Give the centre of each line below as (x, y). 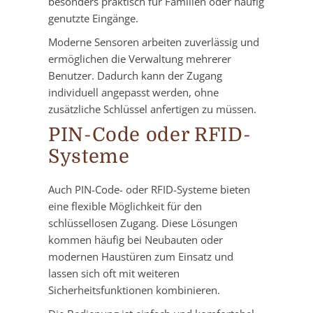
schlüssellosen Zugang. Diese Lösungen (143, 223)
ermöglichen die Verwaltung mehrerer (140, 59)
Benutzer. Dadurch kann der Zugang (135, 76)
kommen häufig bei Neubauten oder (136, 240)
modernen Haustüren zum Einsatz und (141, 257)
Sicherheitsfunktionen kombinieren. (134, 290)
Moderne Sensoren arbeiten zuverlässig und (154, 42)
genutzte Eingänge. (93, 19)
